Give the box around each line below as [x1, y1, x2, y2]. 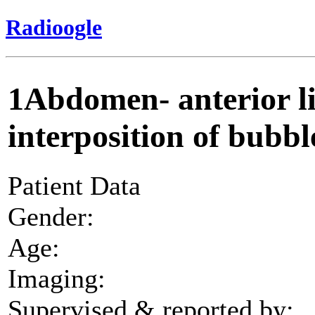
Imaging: [8, 263, 105, 293]
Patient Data [8, 170, 141, 200]
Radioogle [6, 15, 102, 41]
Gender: [8, 201, 94, 231]
